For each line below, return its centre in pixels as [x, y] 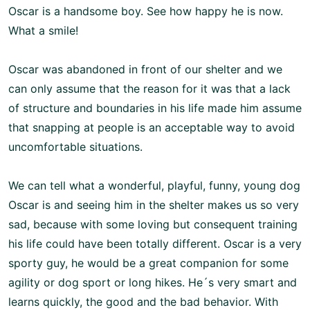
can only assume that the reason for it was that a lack [149, 88]
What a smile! [43, 30]
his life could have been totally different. [116, 243]
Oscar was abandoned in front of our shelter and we [145, 69]
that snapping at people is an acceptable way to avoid [152, 127]
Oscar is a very [263, 243]
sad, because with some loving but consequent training [153, 224]
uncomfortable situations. [75, 146]
